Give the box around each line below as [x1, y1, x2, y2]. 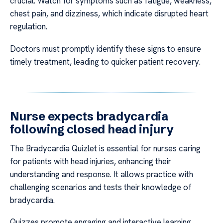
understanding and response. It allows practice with [10, 168, 193, 180]
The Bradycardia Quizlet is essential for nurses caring [10, 142, 201, 154]
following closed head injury [10, 121, 174, 136]
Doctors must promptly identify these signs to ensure [10, 43, 201, 54]
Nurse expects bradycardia [10, 109, 169, 123]
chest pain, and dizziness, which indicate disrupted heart [10, 8, 209, 19]
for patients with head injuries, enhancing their [10, 155, 171, 167]
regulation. [10, 21, 47, 32]
